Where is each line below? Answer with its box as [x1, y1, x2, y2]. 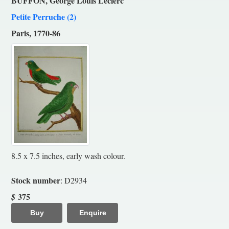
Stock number [11, 174, 60, 186]
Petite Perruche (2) [11, 10, 76, 22]
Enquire [79, 208, 106, 217]
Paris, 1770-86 [11, 27, 60, 39]
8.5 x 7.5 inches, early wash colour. [11, 150, 125, 161]
